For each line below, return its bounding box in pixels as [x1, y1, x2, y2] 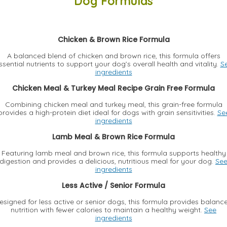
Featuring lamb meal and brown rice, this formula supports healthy [1, 148, 226, 158]
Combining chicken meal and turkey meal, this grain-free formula [5, 99, 222, 109]
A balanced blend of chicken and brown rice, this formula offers [7, 51, 220, 60]
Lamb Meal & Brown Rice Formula [52, 131, 175, 142]
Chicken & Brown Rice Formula [57, 34, 170, 45]
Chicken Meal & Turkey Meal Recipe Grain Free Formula [12, 83, 215, 93]
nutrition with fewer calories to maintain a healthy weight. [11, 205, 204, 214]
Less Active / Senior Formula [62, 180, 165, 191]
